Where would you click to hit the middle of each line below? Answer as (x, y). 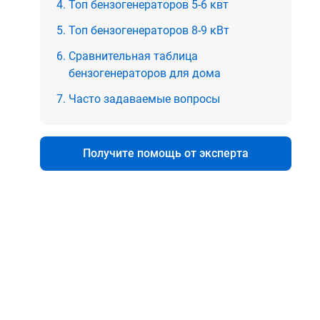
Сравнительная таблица (133, 56)
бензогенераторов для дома (145, 73)
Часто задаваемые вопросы (144, 99)
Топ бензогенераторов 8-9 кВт (149, 30)
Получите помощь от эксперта (166, 153)
